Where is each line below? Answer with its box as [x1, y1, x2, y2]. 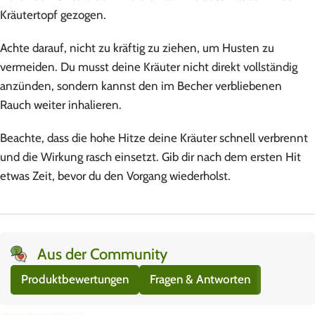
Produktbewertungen [21, 272, 129, 287]
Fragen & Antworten [150, 272, 250, 287]
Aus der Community [37, 244, 167, 264]
